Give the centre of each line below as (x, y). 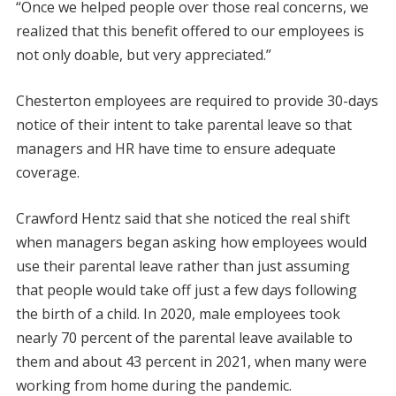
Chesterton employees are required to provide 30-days (197, 101)
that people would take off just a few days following (186, 290)
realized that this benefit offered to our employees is (190, 31)
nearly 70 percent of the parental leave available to (184, 338)
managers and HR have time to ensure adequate (175, 149)
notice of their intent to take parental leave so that (183, 125)
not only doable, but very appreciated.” (143, 55)
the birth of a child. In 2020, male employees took (178, 314)
